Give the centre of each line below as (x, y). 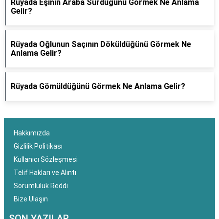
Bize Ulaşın (31, 199)
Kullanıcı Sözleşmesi (46, 159)
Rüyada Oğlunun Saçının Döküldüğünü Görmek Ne (101, 44)
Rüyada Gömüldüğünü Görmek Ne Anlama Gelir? (98, 86)
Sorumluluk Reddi (41, 186)
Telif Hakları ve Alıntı (45, 173)
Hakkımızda (32, 133)
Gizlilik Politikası (38, 146)
